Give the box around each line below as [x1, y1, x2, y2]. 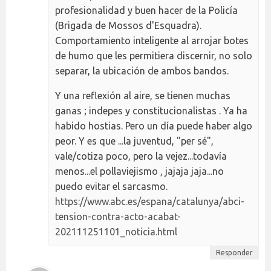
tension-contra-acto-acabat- [55, 211, 181, 223]
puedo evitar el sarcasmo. [55, 181, 168, 192]
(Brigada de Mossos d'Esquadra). [55, 20, 201, 31]
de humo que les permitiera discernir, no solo [55, 50, 252, 62]
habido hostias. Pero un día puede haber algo [55, 120, 252, 132]
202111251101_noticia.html [55, 226, 177, 238]
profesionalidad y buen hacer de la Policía [55, 5, 238, 16]
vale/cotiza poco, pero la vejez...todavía [55, 151, 227, 162]
